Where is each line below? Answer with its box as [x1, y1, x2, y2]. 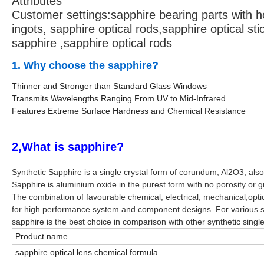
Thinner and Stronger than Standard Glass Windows [12, 81, 207, 91]
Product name [15, 232, 68, 242]
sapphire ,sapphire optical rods [12, 37, 172, 50]
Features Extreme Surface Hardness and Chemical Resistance [12, 106, 246, 116]
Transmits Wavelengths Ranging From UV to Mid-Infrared [12, 94, 226, 104]
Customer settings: [12, 8, 111, 22]
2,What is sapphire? [12, 140, 124, 154]
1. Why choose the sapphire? [12, 60, 159, 72]
